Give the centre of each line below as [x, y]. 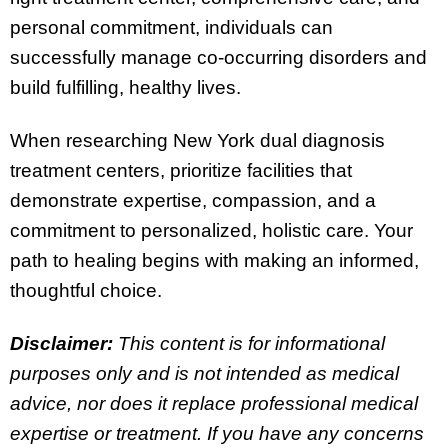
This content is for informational [249, 343]
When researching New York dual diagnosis [197, 140]
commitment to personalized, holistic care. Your [211, 230]
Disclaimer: [61, 343]
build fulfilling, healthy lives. [125, 87]
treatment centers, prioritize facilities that [181, 170]
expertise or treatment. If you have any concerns [217, 433]
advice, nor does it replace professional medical [214, 403]
